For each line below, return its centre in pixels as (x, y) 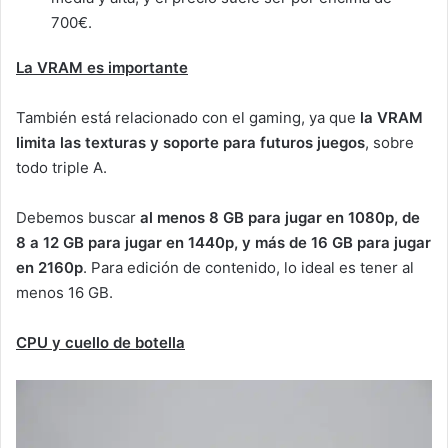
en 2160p (49, 267)
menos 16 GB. (64, 292)
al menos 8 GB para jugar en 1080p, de (280, 217)
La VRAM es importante (102, 67)
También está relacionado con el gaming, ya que (188, 117)
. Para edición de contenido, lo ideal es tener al (248, 267)
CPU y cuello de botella (100, 342)
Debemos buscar (78, 217)
